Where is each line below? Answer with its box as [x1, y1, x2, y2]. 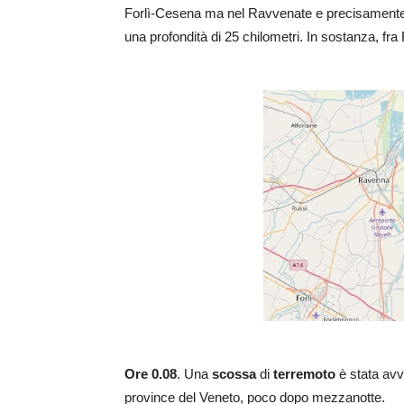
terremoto [273, 365, 335, 381]
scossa [212, 365, 256, 381]
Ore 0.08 [124, 365, 177, 381]
